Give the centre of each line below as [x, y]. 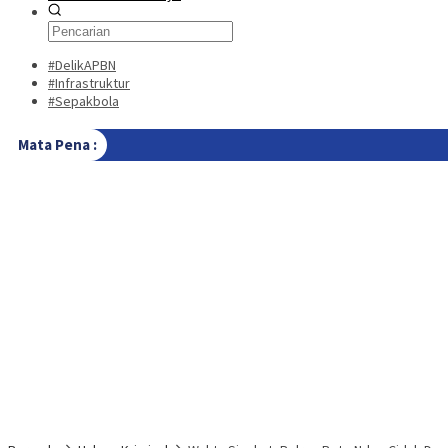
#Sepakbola [83, 101]
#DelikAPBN [82, 65]
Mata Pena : [57, 144]
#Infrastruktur [89, 83]
